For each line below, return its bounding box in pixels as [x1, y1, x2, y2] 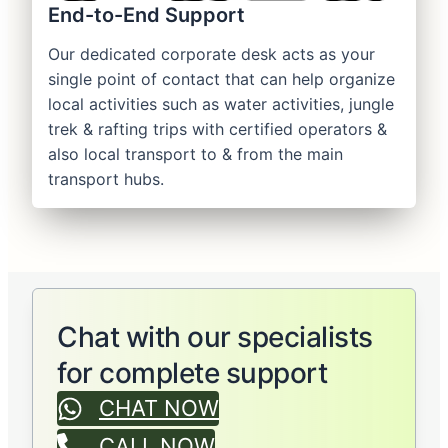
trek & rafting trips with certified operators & [48, 119, 387, 140]
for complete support [57, 356, 327, 391]
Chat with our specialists [57, 320, 373, 355]
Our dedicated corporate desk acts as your [48, 44, 375, 65]
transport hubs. [48, 169, 164, 190]
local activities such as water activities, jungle [48, 94, 394, 115]
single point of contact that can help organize [48, 69, 395, 90]
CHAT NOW [99, 395, 219, 422]
